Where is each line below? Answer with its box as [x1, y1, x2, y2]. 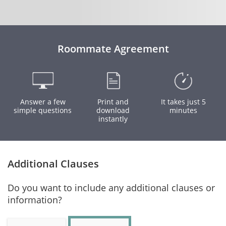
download [96, 105, 130, 115]
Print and [97, 97, 129, 106]
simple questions [14, 105, 72, 115]
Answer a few [20, 97, 66, 106]
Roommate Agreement [57, 42, 169, 55]
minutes [169, 105, 197, 115]
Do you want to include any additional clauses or [8, 182, 215, 194]
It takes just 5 [160, 97, 206, 106]
